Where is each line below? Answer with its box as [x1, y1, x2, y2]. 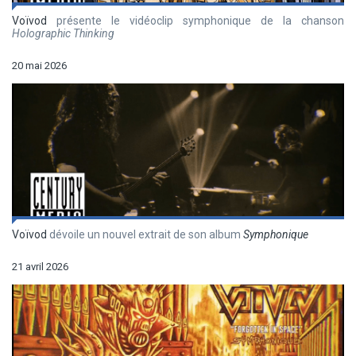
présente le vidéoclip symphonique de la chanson [47, 14, 344, 28]
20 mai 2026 [12, 60, 67, 72]
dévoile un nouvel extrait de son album [47, 228, 243, 242]
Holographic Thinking [12, 27, 114, 41]
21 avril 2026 [12, 261, 68, 273]
